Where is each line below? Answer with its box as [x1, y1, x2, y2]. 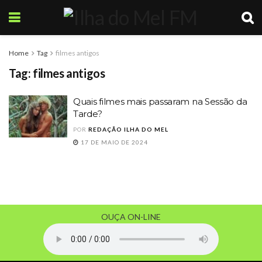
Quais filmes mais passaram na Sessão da [73, 96, 247, 107]
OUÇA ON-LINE [101, 212, 161, 222]
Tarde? [73, 108, 102, 119]
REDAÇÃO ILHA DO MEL [88, 126, 168, 133]
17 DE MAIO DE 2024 [79, 139, 148, 146]
